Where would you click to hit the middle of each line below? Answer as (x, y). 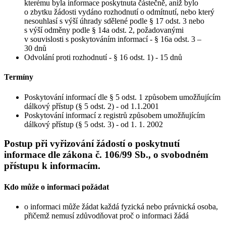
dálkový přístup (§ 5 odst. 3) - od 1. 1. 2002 (94, 124)
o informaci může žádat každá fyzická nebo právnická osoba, (121, 206)
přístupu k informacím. (52, 166)
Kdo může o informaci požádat (56, 187)
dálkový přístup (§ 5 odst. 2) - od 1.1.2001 (92, 106)
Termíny (19, 77)
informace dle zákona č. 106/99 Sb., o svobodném (106, 155)
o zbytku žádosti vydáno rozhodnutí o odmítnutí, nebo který (119, 12)
